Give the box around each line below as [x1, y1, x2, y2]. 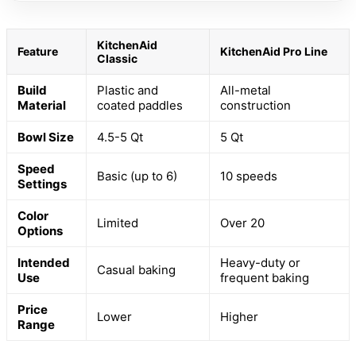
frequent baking [220, 269, 309, 285]
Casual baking [97, 261, 176, 277]
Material [17, 97, 66, 113]
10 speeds [220, 168, 277, 184]
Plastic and [97, 82, 158, 98]
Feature [17, 44, 58, 58]
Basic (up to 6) [97, 168, 177, 184]
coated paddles [97, 97, 183, 113]
